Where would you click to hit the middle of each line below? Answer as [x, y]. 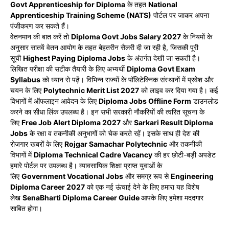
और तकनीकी [185, 144]
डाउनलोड [205, 101]
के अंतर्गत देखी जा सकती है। [163, 58]
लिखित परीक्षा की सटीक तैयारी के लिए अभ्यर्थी [68, 69]
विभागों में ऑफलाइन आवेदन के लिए [54, 101]
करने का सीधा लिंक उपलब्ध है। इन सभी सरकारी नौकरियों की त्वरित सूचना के [107, 112]
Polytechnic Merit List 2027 [91, 90]
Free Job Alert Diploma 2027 [71, 122]
